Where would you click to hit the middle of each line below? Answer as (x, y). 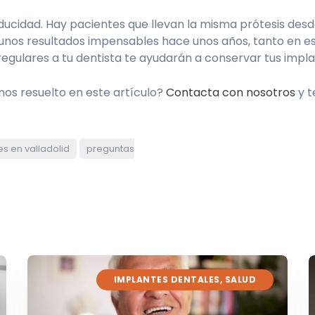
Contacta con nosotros (231, 93)
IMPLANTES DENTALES (167, 280)
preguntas (110, 149)
